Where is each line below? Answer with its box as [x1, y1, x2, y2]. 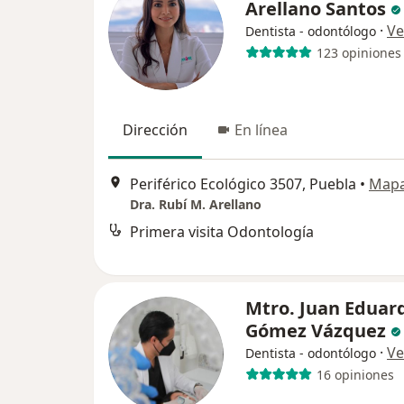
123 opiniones [316, 43, 401, 61]
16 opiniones [316, 365, 394, 383]
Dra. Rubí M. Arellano [130, 195, 262, 213]
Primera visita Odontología [130, 221, 314, 242]
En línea [234, 120, 288, 141]
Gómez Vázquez [245, 318, 390, 344]
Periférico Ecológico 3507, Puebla [130, 173, 356, 194]
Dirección [123, 120, 188, 141]
